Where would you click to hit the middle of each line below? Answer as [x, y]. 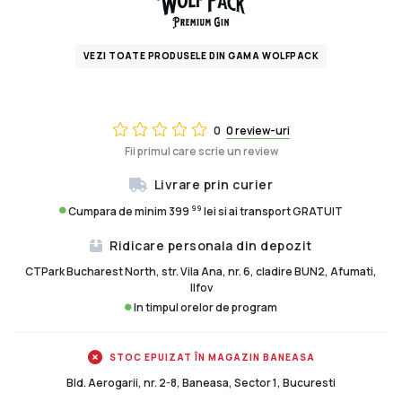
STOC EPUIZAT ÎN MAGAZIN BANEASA [212, 357]
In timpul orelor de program [205, 308]
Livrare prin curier [213, 184]
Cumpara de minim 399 [130, 211]
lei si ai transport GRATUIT [272, 211]
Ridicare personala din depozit [211, 245]
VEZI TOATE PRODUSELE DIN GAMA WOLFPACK [201, 56]
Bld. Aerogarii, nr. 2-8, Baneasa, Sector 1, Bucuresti [201, 383]
